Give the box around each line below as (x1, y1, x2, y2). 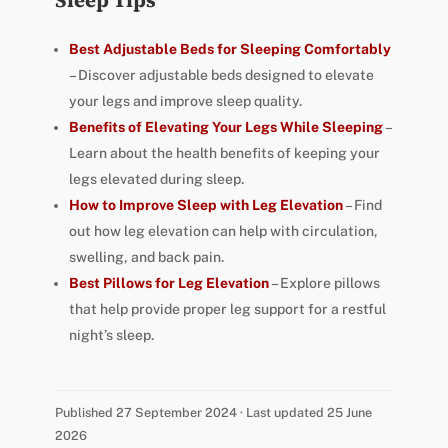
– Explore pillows (268, 275, 380, 292)
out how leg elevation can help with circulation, (68, 223, 378, 240)
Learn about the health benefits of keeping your (68, 145, 380, 162)
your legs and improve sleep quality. (68, 93, 302, 110)
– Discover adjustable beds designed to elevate (68, 67, 374, 84)
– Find (342, 197, 382, 214)
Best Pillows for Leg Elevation (68, 275, 269, 292)
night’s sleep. (68, 327, 154, 344)
